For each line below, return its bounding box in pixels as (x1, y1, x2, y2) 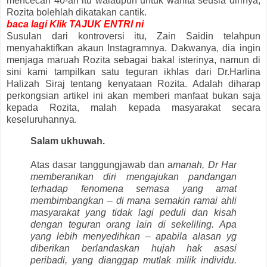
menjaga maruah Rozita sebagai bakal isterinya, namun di (7, 54, 260, 65)
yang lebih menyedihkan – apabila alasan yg (30, 231, 237, 241)
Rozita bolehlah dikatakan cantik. (7, 7, 147, 17)
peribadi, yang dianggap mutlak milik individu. (30, 254, 237, 265)
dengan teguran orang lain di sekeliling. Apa (30, 219, 237, 229)
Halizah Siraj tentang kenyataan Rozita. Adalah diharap (7, 78, 260, 89)
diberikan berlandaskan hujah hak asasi (30, 243, 237, 253)
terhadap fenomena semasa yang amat (30, 183, 237, 194)
